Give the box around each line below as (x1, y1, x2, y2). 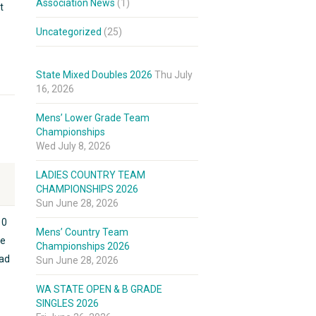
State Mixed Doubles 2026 (36, 69, 152, 80)
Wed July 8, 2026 (36, 140, 111, 152)
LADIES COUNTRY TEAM (36, 169, 145, 181)
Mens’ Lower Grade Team (36, 112, 150, 123)
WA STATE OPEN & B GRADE (36, 284, 162, 295)
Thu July (154, 69, 193, 80)
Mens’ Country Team (36, 226, 128, 238)
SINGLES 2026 (36, 298, 99, 309)
